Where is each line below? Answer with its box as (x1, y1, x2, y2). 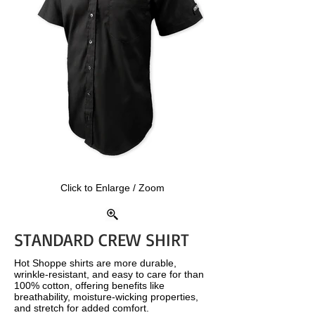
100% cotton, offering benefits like (14, 280, 165, 291)
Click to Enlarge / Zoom (60, 182, 165, 193)
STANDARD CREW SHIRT (14, 229, 189, 250)
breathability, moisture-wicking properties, (14, 291, 198, 302)
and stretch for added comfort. (14, 302, 149, 314)
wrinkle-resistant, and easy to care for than (14, 269, 204, 280)
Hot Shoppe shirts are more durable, (14, 257, 176, 269)
